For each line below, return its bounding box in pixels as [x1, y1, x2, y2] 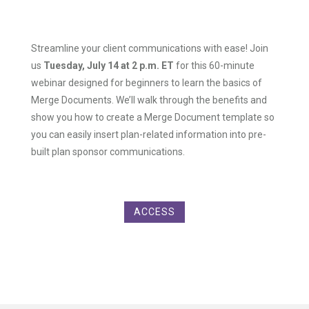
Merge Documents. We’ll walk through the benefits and [30, 94, 267, 106]
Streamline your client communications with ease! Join [30, 42, 268, 54]
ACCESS [133, 206, 175, 217]
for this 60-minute [173, 59, 255, 71]
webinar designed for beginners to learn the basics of [30, 77, 262, 88]
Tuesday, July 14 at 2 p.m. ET [43, 59, 174, 71]
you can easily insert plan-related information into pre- [30, 128, 266, 140]
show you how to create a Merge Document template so [30, 111, 275, 123]
